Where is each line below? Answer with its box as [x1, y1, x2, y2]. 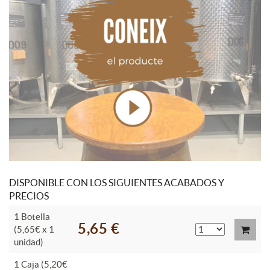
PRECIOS [9, 190, 49, 201]
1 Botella [14, 211, 50, 222]
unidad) [14, 236, 43, 247]
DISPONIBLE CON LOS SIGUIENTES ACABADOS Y [9, 177, 224, 188]
